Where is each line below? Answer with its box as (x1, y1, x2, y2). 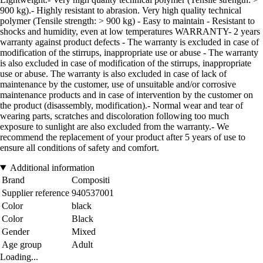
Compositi (72, 175, 110, 186)
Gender (2, 227, 29, 237)
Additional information (9, 163, 95, 173)
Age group (2, 240, 42, 250)
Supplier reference (2, 188, 69, 198)
